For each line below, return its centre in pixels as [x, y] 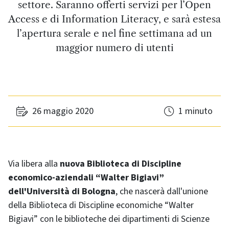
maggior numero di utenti [114, 48]
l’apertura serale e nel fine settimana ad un [114, 33]
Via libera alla [34, 164]
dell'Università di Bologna [62, 191]
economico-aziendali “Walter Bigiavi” [86, 178]
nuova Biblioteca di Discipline [121, 164]
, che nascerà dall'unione [162, 191]
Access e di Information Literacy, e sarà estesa [114, 19]
